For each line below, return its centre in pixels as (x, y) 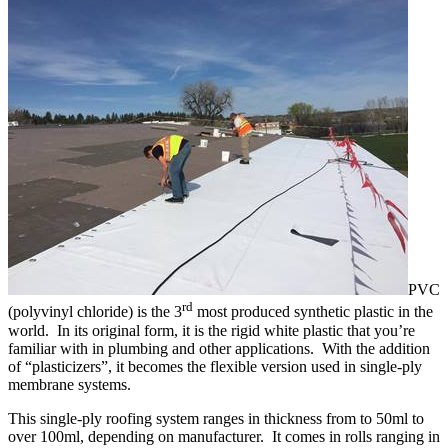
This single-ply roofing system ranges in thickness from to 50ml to (216, 418)
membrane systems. (69, 384)
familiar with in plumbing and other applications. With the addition (219, 348)
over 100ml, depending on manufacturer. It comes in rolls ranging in (224, 436)
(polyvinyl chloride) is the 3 (95, 312)
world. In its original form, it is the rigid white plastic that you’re (211, 330)
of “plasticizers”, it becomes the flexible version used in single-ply (215, 366)
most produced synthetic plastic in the (313, 312)
